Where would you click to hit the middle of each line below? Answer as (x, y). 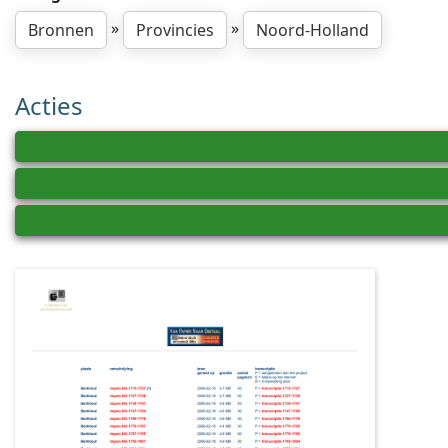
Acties (49, 105)
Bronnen (61, 30)
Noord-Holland (312, 30)
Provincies (175, 30)
